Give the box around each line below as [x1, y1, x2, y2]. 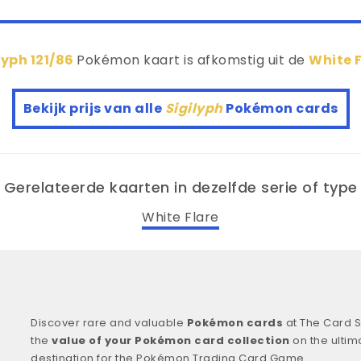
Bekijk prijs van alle [23, 99, 165, 118]
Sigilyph [164, 99, 226, 118]
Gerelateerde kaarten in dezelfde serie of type [3, 177, 358, 198]
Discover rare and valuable [31, 314, 187, 330]
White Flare [142, 207, 219, 226]
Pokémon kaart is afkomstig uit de [77, 51, 309, 70]
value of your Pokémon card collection [52, 332, 290, 348]
